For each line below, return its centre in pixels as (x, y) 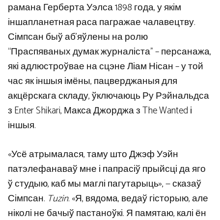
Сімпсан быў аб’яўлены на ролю (78, 37)
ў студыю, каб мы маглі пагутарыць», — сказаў (105, 184)
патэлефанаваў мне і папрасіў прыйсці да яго (107, 169)
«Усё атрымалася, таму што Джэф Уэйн (93, 154)
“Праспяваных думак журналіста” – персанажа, (110, 52)
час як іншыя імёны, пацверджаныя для (93, 82)
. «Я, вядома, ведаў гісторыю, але (138, 198)
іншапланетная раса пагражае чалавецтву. (102, 23)
